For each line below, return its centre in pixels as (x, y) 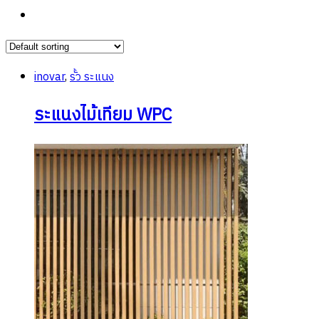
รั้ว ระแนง (92, 77)
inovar (49, 77)
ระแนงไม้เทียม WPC (103, 115)
